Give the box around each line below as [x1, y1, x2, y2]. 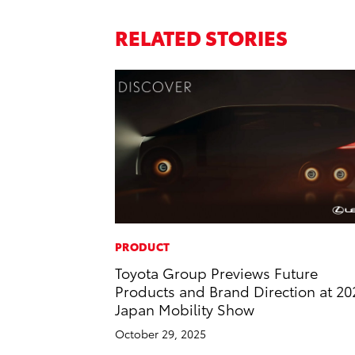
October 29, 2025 [115, 325, 206, 342]
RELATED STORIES [115, 23, 288, 52]
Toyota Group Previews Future [115, 261, 318, 282]
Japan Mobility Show [115, 298, 254, 319]
